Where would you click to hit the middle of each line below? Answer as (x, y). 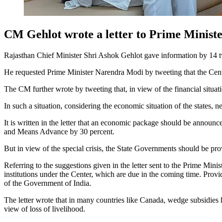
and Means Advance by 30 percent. (59, 131)
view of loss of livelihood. (45, 209)
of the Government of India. (48, 183)
